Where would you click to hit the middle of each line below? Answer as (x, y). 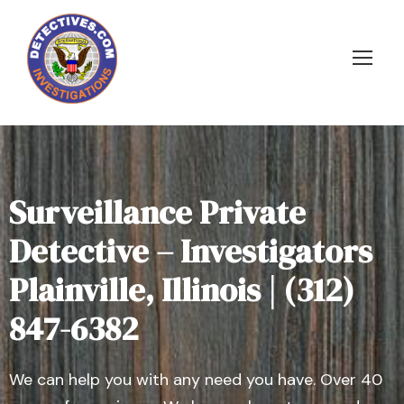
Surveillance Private (157, 212)
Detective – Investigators (191, 251)
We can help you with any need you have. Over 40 (196, 380)
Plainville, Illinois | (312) (182, 290)
